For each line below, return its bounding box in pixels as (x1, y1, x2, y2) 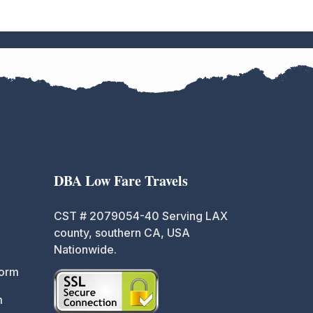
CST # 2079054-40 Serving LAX (54, 209, 228, 224)
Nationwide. (54, 242, 117, 257)
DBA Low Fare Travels (54, 170, 188, 191)
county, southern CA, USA (54, 226, 190, 240)
